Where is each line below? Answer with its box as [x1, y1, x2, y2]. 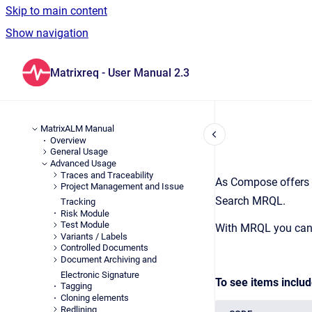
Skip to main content [6, 4, 107, 17]
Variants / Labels [61, 231, 128, 242]
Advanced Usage [50, 157, 117, 169]
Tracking [61, 196, 96, 208]
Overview [50, 134, 87, 146]
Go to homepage [49, 56, 131, 70]
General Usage [50, 146, 109, 157]
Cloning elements [61, 292, 130, 304]
